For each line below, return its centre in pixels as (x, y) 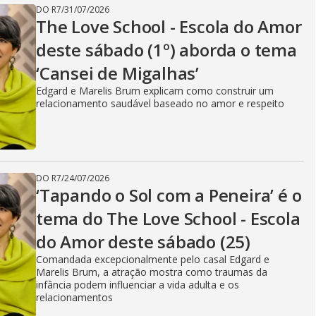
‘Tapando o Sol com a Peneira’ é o (169, 195)
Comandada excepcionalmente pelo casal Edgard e (153, 259)
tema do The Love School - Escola (168, 218)
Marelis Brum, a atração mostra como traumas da (152, 272)
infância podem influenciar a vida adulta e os (138, 285)
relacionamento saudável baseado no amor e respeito (160, 103)
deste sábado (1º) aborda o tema (166, 50)
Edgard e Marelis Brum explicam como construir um (155, 91)
